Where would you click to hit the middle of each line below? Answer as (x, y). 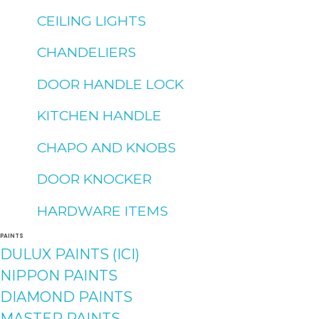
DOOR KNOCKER (95, 179)
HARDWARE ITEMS (103, 210)
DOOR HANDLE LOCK (111, 84)
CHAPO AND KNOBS (107, 147)
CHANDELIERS (87, 52)
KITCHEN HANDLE (100, 116)
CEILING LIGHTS (92, 20)
